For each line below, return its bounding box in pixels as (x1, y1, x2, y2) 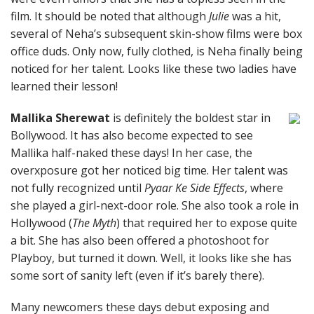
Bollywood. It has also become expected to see (11, 128, 253, 143)
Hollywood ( (11, 215, 72, 231)
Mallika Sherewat (11, 110, 110, 125)
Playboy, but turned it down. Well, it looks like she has (11, 250, 292, 266)
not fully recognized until (11, 180, 144, 196)
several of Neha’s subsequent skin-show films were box (11, 26, 302, 41)
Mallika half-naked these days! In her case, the (11, 145, 252, 161)
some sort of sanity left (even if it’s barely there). (11, 268, 264, 283)
